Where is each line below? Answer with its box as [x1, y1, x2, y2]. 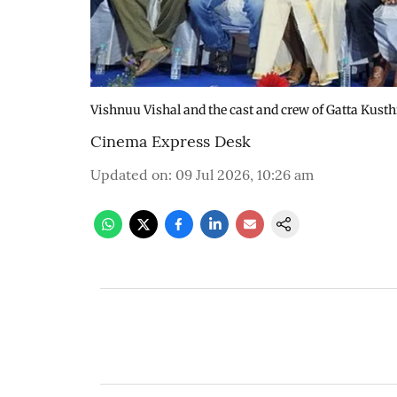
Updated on [90, 166, 168, 183]
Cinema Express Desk [90, 131, 251, 152]
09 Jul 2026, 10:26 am [175, 166, 314, 183]
